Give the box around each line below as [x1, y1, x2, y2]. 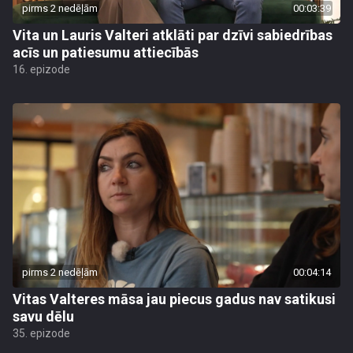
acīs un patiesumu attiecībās [13, 44, 199, 61]
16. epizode [13, 63, 70, 76]
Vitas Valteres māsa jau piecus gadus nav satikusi [13, 291, 336, 307]
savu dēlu [13, 308, 74, 325]
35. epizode [13, 327, 70, 340]
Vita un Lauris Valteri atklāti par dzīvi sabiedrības [13, 27, 333, 43]
